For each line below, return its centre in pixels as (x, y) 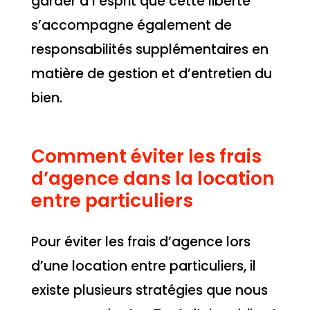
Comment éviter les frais (146, 156)
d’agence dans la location (153, 179)
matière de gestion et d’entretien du (151, 74)
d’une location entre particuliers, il (143, 266)
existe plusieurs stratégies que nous (149, 291)
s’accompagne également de (131, 26)
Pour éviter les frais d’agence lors (140, 242)
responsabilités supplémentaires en (149, 50)
